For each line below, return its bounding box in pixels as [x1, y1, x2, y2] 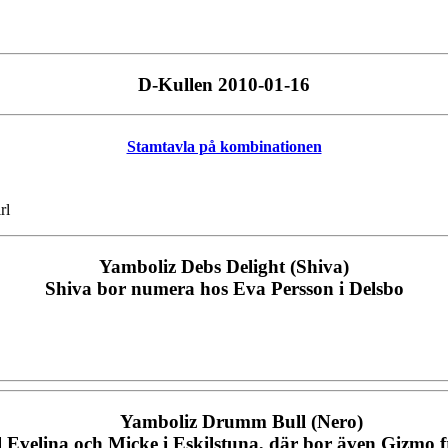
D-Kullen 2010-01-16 [138, 73, 310, 95]
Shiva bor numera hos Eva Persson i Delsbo [44, 277, 404, 299]
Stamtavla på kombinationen [126, 137, 322, 155]
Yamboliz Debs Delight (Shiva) [99, 255, 349, 277]
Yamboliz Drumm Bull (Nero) [120, 411, 363, 432]
